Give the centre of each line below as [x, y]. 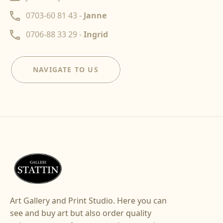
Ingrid [96, 34]
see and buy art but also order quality [81, 213]
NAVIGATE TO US [66, 69]
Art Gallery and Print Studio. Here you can [88, 201]
